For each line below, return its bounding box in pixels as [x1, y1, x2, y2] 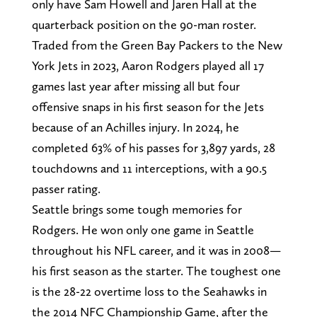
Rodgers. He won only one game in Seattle [31, 221, 254, 237]
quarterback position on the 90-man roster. [31, 16, 256, 32]
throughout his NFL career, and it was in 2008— [31, 242, 281, 258]
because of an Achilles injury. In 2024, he [31, 119, 239, 134]
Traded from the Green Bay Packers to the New [31, 37, 282, 52]
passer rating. [31, 180, 100, 196]
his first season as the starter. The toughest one [31, 263, 281, 278]
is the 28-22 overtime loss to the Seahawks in [31, 283, 267, 299]
